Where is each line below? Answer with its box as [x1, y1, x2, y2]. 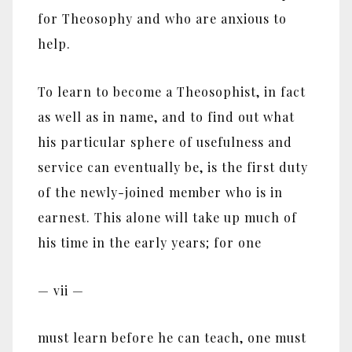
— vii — [38, 281, 84, 299]
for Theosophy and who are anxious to [38, 10, 287, 27]
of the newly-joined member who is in [38, 183, 283, 200]
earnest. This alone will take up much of [38, 208, 297, 225]
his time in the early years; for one [38, 233, 262, 251]
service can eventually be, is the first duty [38, 158, 308, 175]
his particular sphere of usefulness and [38, 133, 292, 150]
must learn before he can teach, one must [38, 329, 306, 346]
